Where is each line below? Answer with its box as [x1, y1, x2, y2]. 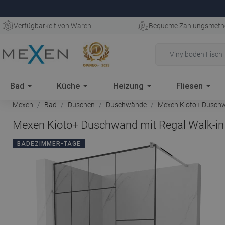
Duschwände [106, 101, 147, 109]
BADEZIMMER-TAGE [17, 140, 81, 147]
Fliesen [176, 81, 203, 91]
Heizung [113, 81, 144, 91]
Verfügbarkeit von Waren [14, 22, 91, 30]
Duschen [68, 101, 95, 109]
